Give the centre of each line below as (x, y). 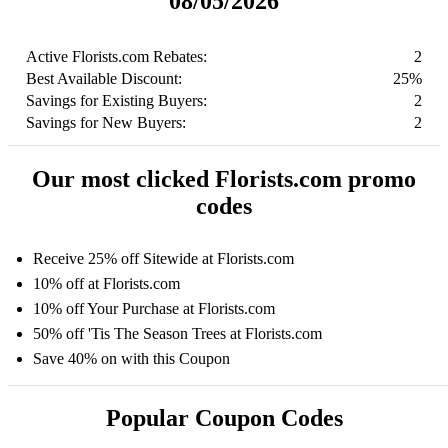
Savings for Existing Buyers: (116, 100)
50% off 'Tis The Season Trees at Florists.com (177, 333)
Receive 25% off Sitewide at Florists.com (163, 258)
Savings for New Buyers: (106, 122)
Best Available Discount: (104, 78)
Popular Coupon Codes (224, 418)
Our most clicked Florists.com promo (224, 178)
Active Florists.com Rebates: (116, 56)
